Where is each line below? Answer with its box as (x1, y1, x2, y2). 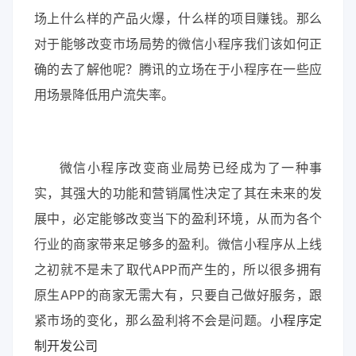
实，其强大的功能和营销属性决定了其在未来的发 (33, 185, 323, 202)
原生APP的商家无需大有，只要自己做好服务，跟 (33, 287, 323, 304)
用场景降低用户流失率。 (33, 87, 174, 103)
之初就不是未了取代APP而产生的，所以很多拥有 (33, 261, 323, 278)
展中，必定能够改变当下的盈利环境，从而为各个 (33, 211, 323, 227)
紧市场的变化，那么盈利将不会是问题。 (33, 312, 270, 329)
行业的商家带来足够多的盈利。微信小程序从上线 (33, 236, 323, 253)
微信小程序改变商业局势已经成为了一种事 (59, 160, 323, 176)
